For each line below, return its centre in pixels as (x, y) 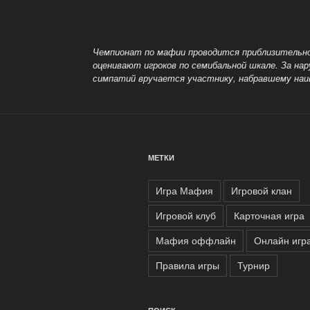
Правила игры (188, 265)
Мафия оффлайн (196, 240)
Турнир (254, 265)
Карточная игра (269, 215)
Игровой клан (262, 190)
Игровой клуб (186, 215)
